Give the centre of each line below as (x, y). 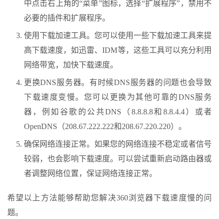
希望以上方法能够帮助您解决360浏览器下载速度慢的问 (109, 198)
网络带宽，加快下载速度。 (71, 65)
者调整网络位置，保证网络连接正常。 (90, 174)
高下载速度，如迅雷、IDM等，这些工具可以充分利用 (118, 50)
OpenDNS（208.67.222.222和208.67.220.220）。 (105, 127)
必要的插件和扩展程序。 (67, 18)
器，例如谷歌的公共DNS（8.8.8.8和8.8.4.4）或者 (118, 112)
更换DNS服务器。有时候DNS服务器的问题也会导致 (118, 83)
